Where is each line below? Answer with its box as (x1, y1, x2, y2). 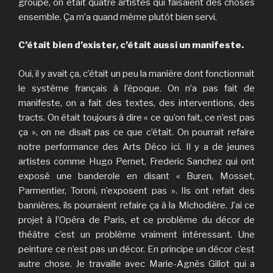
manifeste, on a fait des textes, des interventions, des (18, 97, 255, 108)
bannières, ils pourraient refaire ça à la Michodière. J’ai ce (18, 199, 255, 211)
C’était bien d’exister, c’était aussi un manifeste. (18, 40, 244, 51)
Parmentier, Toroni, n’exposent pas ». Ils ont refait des (18, 185, 255, 196)
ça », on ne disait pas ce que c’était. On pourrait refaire (18, 126, 255, 138)
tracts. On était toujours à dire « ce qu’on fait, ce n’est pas (18, 112, 255, 123)
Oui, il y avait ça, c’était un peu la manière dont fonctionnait (18, 68, 255, 79)
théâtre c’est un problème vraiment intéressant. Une (18, 229, 255, 240)
